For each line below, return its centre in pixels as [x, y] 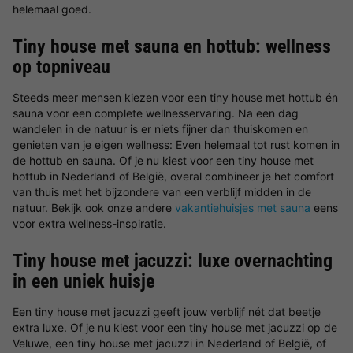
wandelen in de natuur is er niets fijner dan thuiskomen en [160, 129]
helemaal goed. [52, 9]
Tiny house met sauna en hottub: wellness [172, 46]
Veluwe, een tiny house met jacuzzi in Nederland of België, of [169, 343]
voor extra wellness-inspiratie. [91, 223]
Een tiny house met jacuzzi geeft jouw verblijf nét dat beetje [167, 312]
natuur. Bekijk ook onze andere [94, 208]
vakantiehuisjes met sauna [243, 208]
